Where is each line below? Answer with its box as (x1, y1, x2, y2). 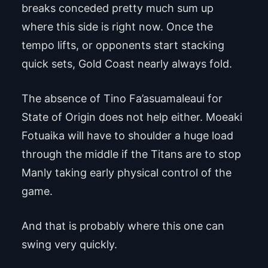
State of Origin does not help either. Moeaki (21, 110, 242, 123)
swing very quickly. (21, 237, 117, 251)
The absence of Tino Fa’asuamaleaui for (21, 92, 223, 105)
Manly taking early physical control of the (21, 166, 232, 179)
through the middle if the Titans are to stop (21, 147, 241, 160)
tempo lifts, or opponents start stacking (21, 38, 224, 51)
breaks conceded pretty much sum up (21, 1, 214, 14)
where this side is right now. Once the (21, 20, 213, 33)
